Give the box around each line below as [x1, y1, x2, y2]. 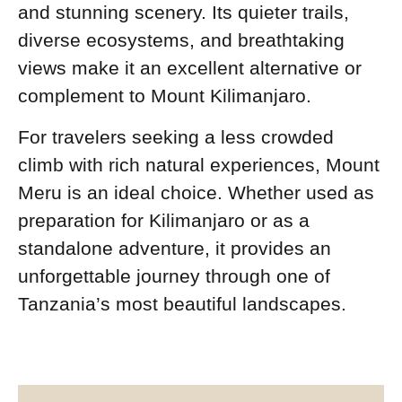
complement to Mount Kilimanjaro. [18, 85, 311, 107]
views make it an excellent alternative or [18, 57, 362, 79]
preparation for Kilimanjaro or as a [18, 209, 310, 231]
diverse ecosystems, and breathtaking [18, 30, 345, 51]
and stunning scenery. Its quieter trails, [18, 2, 349, 23]
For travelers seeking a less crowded [18, 126, 334, 147]
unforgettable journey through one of [18, 265, 330, 286]
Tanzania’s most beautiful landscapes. [18, 293, 346, 314]
